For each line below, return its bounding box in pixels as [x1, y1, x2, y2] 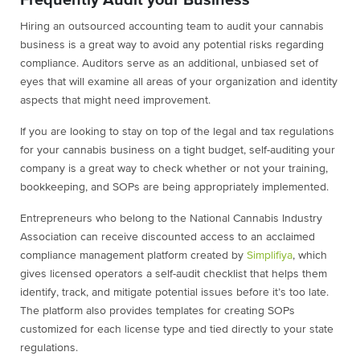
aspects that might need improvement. [20, 95, 214, 107]
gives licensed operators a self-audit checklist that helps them [20, 268, 327, 280]
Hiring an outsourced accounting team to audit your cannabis [20, 21, 324, 33]
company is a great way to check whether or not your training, [20, 163, 328, 175]
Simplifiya [247, 250, 292, 262]
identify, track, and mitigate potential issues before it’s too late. [20, 287, 329, 299]
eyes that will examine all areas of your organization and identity [20, 76, 337, 88]
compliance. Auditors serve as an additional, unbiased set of [20, 58, 318, 70]
